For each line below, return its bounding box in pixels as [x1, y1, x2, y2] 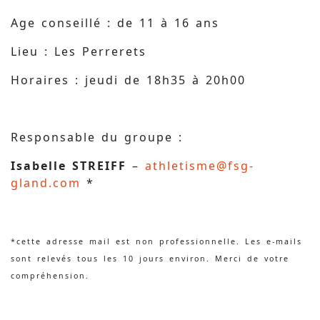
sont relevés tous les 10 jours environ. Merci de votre [11, 254, 289, 264]
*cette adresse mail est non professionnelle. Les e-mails [11, 236, 302, 246]
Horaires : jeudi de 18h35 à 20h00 [11, 72, 246, 88]
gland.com [11, 175, 81, 191]
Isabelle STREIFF [11, 158, 126, 174]
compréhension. [11, 271, 89, 281]
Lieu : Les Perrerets [11, 44, 146, 59]
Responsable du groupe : [11, 129, 183, 145]
